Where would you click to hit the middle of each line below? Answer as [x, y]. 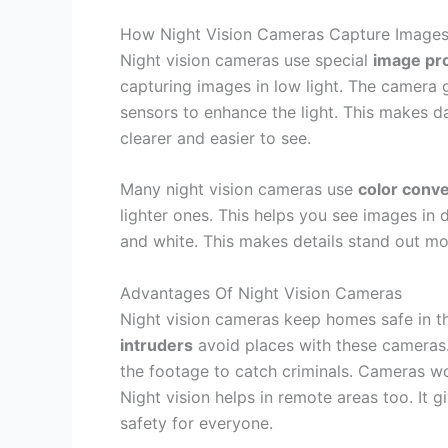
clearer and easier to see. [215, 137]
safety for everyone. [196, 422]
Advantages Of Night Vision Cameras [261, 292]
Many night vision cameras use [239, 189]
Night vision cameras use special [246, 59]
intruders [156, 344]
